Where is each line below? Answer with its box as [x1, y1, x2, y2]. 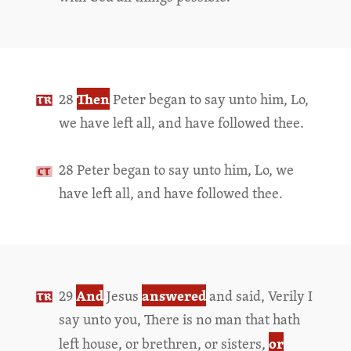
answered [141, 284, 206, 306]
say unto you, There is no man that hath [58, 309, 300, 329]
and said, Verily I [205, 286, 313, 306]
